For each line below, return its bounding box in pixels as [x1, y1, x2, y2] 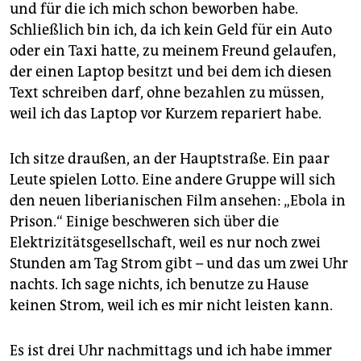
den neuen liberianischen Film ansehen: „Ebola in [10, 192, 346, 210]
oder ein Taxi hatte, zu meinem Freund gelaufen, [10, 42, 336, 60]
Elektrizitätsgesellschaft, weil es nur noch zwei [10, 234, 321, 252]
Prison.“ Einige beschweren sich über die [10, 213, 279, 231]
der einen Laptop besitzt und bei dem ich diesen [10, 63, 332, 81]
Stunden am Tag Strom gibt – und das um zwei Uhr [10, 255, 348, 273]
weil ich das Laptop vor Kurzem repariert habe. [10, 105, 322, 123]
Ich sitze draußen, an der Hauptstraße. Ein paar [10, 150, 330, 168]
